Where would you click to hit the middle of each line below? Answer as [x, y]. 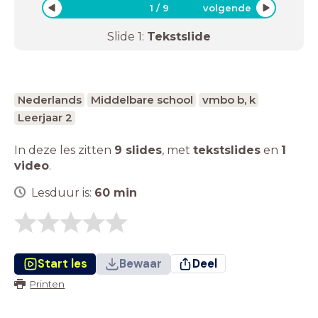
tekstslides [227, 150]
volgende [227, 7]
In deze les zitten [64, 150]
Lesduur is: [63, 192]
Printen [48, 284]
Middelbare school [142, 99]
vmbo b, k [229, 99]
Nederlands [49, 99]
